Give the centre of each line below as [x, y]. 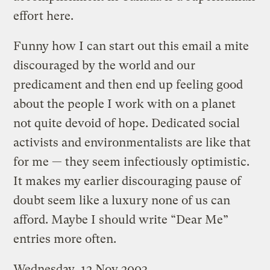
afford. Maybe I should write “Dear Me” [121, 219]
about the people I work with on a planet [125, 104]
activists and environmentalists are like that [132, 142]
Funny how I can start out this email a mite [131, 46]
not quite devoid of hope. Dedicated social [127, 123]
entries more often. [65, 239]
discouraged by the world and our [105, 65]
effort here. [44, 16]
